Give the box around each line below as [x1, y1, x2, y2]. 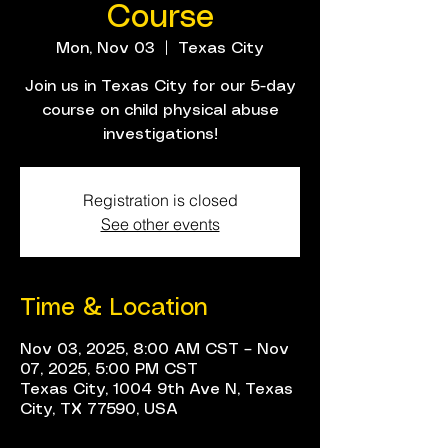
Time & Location [20, 297, 208, 320]
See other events [100, 214, 220, 234]
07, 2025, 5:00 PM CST [20, 362, 198, 377]
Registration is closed [82, 190, 238, 210]
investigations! [102, 127, 218, 142]
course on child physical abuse [41, 103, 279, 118]
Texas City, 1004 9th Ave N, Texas [20, 382, 293, 397]
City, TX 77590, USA [20, 402, 178, 417]
